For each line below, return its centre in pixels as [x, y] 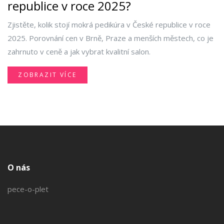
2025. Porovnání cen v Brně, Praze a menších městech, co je [110, 38]
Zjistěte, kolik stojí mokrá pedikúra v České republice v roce [109, 25]
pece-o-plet [28, 189]
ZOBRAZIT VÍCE [47, 75]
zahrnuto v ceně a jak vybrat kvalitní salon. [79, 52]
